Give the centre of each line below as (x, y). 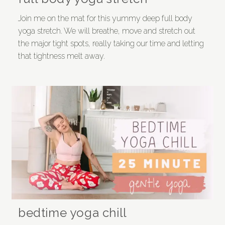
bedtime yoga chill (72, 212)
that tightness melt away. (61, 56)
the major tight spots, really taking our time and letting (111, 43)
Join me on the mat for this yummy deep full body (105, 18)
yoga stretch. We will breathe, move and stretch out (106, 31)
